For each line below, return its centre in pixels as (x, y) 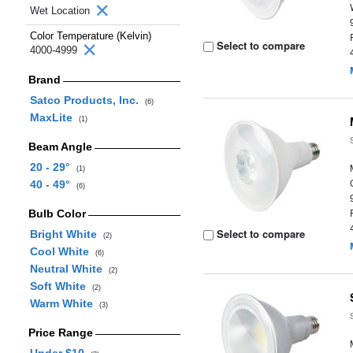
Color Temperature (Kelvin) (91, 36)
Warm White (64, 303)
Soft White (61, 286)
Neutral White (69, 269)
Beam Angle (60, 147)
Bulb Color (57, 214)
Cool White (62, 251)
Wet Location (61, 11)
